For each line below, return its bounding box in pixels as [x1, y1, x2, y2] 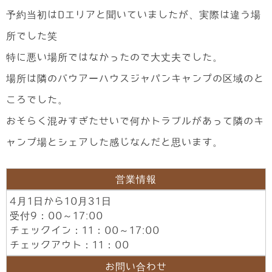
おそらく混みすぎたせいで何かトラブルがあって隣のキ [6, 116, 264, 126]
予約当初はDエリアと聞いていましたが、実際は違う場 [6, 10, 261, 20]
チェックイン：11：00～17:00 [10, 225, 160, 236]
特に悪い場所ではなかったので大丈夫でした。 [6, 52, 223, 63]
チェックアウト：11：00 [10, 240, 129, 250]
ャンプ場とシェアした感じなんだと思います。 [6, 137, 223, 148]
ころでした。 [6, 95, 68, 105]
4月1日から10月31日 [10, 196, 112, 206]
